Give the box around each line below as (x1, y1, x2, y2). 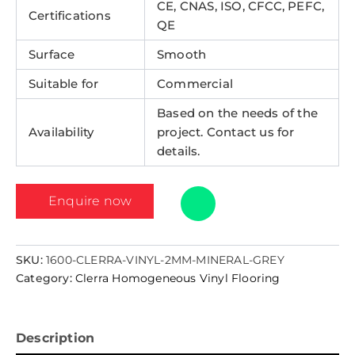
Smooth (157, 46, 207, 62)
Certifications (29, 7, 111, 23)
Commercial (157, 75, 233, 91)
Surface (29, 46, 75, 62)
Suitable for (29, 75, 99, 91)
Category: (16, 270, 75, 285)
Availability (29, 124, 94, 139)
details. (157, 143, 200, 158)
